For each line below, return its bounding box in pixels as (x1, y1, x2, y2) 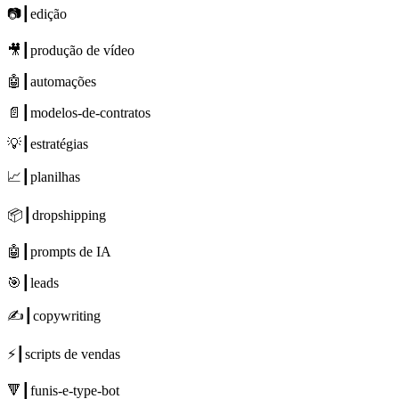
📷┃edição (7, 5, 67, 21)
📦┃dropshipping (7, 207, 106, 223)
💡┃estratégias (7, 135, 88, 151)
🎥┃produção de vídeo (7, 42, 134, 58)
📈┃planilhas (7, 168, 80, 184)
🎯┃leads (7, 274, 59, 290)
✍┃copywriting (7, 307, 101, 323)
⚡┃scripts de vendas (7, 346, 120, 362)
